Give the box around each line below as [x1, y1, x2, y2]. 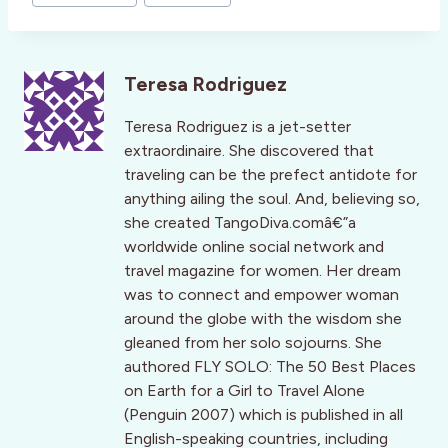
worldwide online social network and [124, 237, 384, 257]
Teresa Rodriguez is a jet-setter [124, 117, 351, 137]
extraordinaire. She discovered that [124, 141, 374, 161]
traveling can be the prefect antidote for [124, 165, 417, 185]
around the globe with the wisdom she [124, 309, 402, 329]
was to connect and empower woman [124, 285, 399, 305]
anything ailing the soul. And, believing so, [124, 189, 420, 209]
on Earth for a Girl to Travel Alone [124, 381, 365, 401]
